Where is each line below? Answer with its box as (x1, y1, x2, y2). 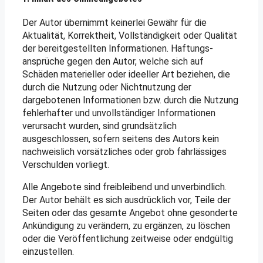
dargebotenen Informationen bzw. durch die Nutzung (22, 94, 238, 106)
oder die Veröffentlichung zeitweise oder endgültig (22, 232, 233, 244)
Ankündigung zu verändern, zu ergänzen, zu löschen (22, 220, 230, 231)
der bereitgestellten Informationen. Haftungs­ (22, 42, 213, 54)
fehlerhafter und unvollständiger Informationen (22, 107, 215, 119)
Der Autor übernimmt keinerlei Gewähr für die (22, 16, 207, 28)
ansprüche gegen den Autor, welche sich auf (22, 55, 204, 67)
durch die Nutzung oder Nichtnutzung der (22, 81, 191, 93)
